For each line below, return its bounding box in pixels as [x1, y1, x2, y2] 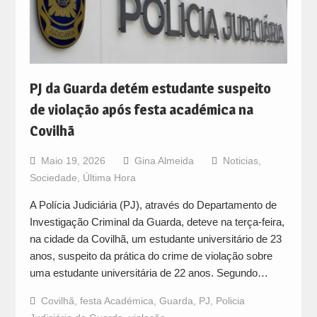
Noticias [222, 154, 258, 166]
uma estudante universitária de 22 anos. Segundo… [29, 266, 268, 279]
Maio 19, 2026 [40, 154, 105, 166]
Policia [215, 294, 245, 306]
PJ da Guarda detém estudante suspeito [29, 79, 271, 97]
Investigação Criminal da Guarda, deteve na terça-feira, [29, 215, 284, 228]
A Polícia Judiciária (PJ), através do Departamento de [29, 198, 277, 211]
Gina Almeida [134, 154, 194, 166]
